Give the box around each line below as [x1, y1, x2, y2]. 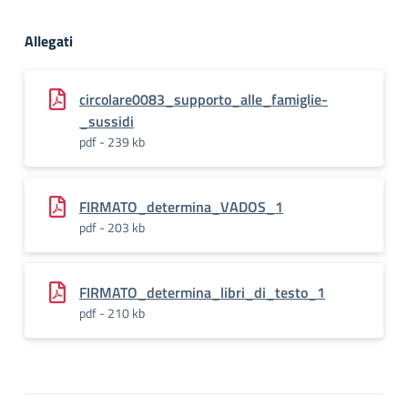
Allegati [25, 30, 73, 52]
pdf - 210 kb [79, 303, 145, 322]
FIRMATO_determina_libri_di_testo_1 [79, 281, 325, 303]
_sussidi [79, 110, 134, 132]
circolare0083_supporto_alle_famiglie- [79, 88, 328, 110]
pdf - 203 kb [79, 218, 145, 237]
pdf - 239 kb [79, 132, 145, 151]
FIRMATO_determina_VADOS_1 [79, 196, 283, 218]
